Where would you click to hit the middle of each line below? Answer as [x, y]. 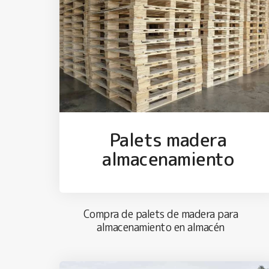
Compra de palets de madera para [161, 214]
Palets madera [168, 140]
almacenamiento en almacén [161, 228]
